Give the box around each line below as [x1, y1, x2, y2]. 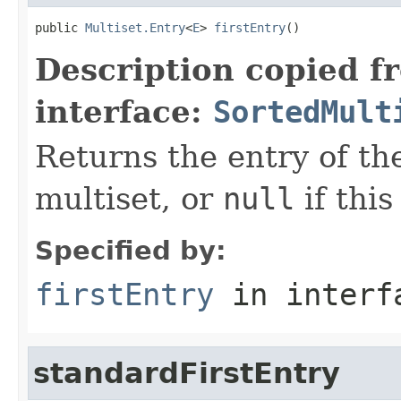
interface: [35, 93, 213, 130]
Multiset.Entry [85, 20, 185, 35]
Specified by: [35, 235, 226, 266]
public [35, 20, 85, 35]
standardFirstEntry [33, 356, 340, 389]
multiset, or [35, 180, 223, 217]
